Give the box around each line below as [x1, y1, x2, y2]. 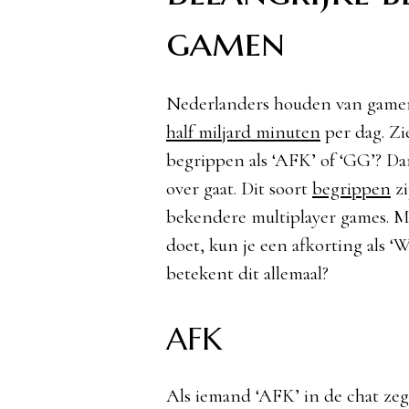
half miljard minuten [165, 121, 320, 144]
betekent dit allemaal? [165, 262, 329, 286]
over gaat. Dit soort [165, 177, 312, 201]
